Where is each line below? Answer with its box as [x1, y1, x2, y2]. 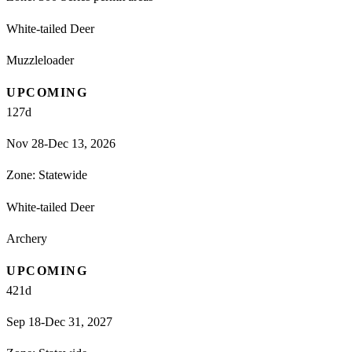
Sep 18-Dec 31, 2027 [6, 314, 112, 328]
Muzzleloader [6, 53, 74, 67]
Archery [6, 231, 47, 245]
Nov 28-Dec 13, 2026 [6, 136, 115, 150]
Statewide [38, 167, 87, 181]
